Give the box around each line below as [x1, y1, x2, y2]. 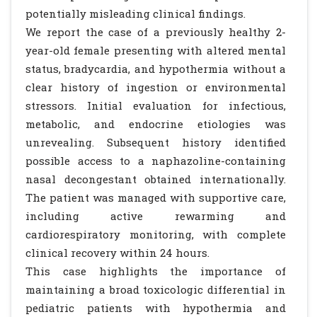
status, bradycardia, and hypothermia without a [25, 62, 286, 76]
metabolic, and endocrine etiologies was [25, 117, 286, 131]
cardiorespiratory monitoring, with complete [25, 227, 286, 241]
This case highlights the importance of [25, 264, 286, 278]
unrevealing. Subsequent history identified [25, 135, 286, 149]
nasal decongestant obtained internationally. [25, 172, 286, 186]
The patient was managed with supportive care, [25, 190, 286, 204]
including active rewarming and [25, 209, 286, 223]
